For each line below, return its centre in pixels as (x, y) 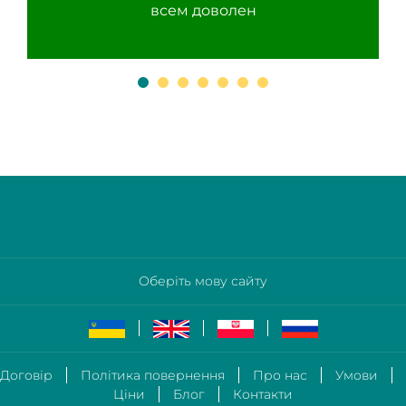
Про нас (280, 376)
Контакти (263, 395)
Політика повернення (153, 376)
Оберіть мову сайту (203, 280)
